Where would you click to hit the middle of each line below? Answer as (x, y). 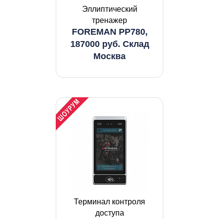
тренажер (109, 20)
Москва (109, 56)
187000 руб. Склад (109, 44)
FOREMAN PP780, (109, 32)
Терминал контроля (109, 202)
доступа (109, 213)
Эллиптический (109, 9)
